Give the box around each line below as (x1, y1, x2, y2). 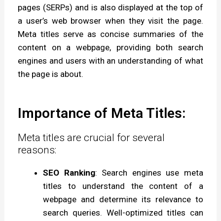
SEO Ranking (43, 167, 95, 178)
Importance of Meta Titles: (18, 105, 186, 121)
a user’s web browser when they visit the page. (18, 16, 203, 26)
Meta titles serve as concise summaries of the (18, 29, 203, 39)
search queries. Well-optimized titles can (43, 207, 203, 218)
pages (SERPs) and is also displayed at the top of (18, 2, 203, 13)
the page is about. (18, 69, 84, 79)
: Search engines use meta (95, 167, 203, 178)
